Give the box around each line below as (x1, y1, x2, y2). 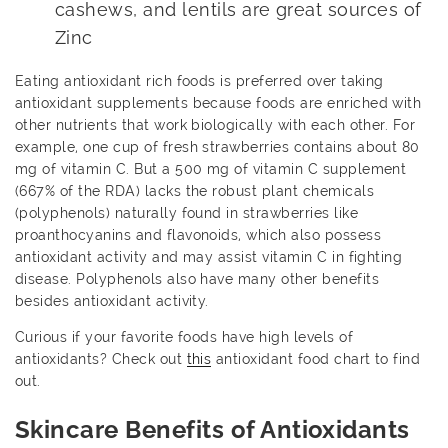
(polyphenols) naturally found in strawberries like (15, 204, 359, 221)
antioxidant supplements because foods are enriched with (15, 94, 422, 111)
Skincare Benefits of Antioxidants (15, 415, 410, 445)
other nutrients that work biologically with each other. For (15, 116, 416, 133)
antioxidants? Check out (15, 350, 187, 367)
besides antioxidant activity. (15, 292, 209, 309)
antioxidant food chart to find (211, 350, 421, 367)
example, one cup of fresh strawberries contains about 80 (15, 138, 420, 155)
